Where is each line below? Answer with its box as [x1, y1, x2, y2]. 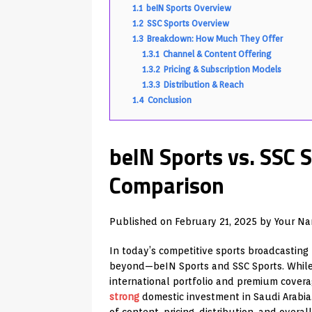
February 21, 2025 [175, 215, 257, 227]
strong [109, 290, 139, 302]
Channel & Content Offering [163, 48, 272, 59]
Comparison [109, 168, 224, 202]
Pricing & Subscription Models [164, 63, 281, 75]
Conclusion [148, 94, 192, 105]
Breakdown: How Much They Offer [147, 33, 283, 44]
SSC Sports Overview [147, 17, 229, 29]
